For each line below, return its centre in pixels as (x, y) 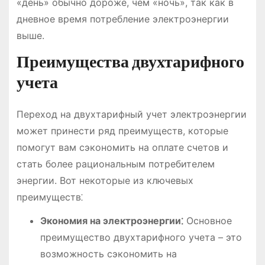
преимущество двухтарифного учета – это (141, 237)
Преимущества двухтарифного (130, 62)
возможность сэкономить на (108, 254)
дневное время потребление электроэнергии (122, 19)
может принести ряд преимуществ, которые (122, 130)
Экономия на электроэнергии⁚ (112, 221)
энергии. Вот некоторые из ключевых (105, 180)
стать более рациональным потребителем (115, 164)
